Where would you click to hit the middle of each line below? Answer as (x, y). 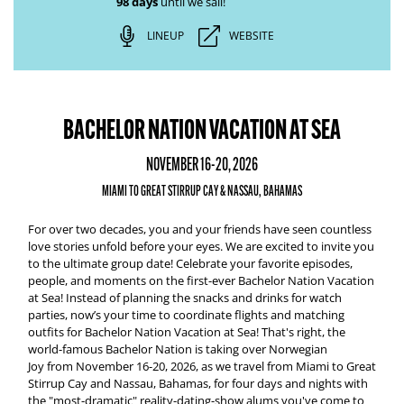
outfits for (55, 332)
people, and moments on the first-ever (133, 280)
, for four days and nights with (288, 383)
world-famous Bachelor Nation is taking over (147, 349)
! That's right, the (301, 332)
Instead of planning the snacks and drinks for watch (204, 298)
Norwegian (298, 349)
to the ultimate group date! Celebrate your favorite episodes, (190, 263)
